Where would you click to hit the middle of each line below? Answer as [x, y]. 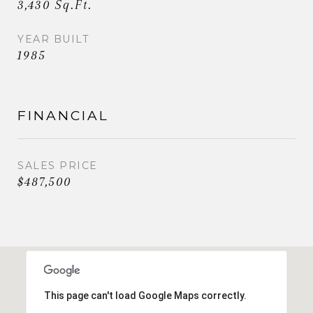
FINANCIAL [63, 115]
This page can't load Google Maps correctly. [145, 295]
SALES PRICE [58, 165]
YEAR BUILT [53, 39]
